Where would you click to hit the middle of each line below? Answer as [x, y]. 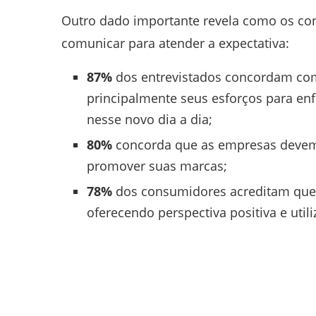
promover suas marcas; [157, 165]
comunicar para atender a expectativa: [175, 43]
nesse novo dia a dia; [150, 119]
